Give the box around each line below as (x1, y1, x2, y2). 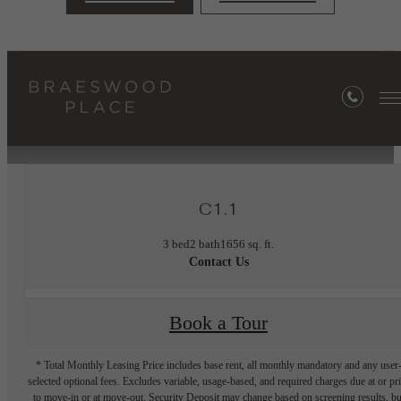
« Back (172, 59, 229, 81)
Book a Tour (169, 311, 268, 334)
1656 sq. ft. (220, 236, 274, 251)
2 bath (190, 236, 220, 251)
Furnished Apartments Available (73, 100, 328, 123)
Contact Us (188, 254, 249, 269)
